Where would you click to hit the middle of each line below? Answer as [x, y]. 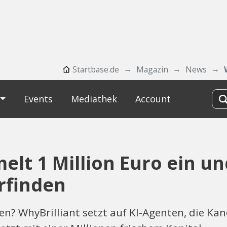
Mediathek [94, 99]
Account [153, 99]
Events [38, 99]
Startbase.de [96, 69]
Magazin [152, 69]
